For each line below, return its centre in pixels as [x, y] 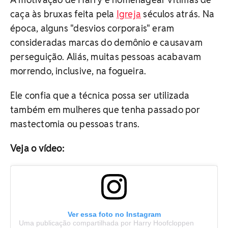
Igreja [129, 14]
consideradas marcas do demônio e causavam [107, 42]
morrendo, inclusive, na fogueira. [78, 71]
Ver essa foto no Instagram [114, 214]
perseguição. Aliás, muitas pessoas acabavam [106, 56]
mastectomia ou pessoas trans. [75, 124]
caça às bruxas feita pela [63, 14]
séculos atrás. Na [178, 14]
